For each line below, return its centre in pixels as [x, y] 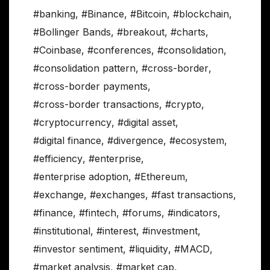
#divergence [135, 141]
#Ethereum [160, 177]
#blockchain [201, 14]
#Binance [103, 14]
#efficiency [58, 159]
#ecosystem [197, 141]
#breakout [141, 32]
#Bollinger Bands [72, 32]
